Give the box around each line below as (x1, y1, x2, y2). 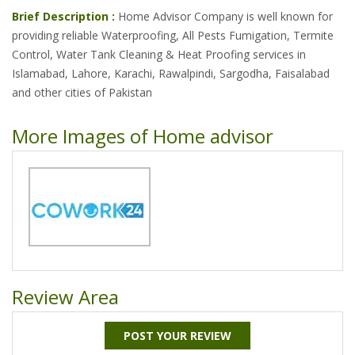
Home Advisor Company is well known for (115, 9, 333, 24)
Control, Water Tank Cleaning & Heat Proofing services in (12, 47, 306, 62)
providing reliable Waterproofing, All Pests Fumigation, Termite (12, 28, 334, 43)
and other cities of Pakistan (12, 85, 152, 100)
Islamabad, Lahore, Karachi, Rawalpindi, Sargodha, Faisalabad (12, 66, 330, 81)
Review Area (12, 284, 119, 310)
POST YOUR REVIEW (124, 328, 231, 343)
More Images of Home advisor (12, 123, 273, 149)
